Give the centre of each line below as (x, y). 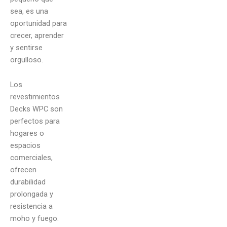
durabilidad (28, 182)
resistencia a (31, 206)
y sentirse (26, 47)
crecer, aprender (37, 35)
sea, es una (29, 11)
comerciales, (31, 158)
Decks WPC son (36, 109)
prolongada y (32, 194)
